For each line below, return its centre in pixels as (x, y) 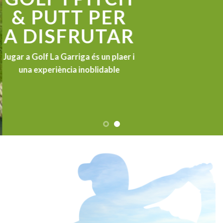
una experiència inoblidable (67, 69)
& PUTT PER (67, 17)
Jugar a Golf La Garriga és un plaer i (67, 56)
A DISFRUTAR (67, 36)
